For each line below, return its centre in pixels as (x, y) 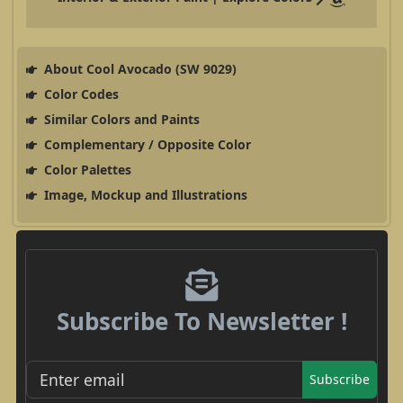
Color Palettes (85, 169)
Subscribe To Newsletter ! (201, 321)
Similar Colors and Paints (120, 119)
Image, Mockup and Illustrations (143, 194)
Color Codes (79, 94)
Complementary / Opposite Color (145, 144)
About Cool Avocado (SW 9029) (138, 68)
